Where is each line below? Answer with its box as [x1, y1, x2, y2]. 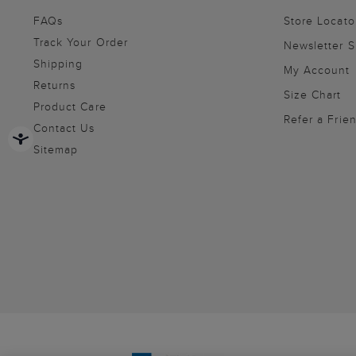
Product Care [33, 99, 106, 114]
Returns [33, 77, 76, 93]
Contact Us [33, 120, 95, 136]
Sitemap [33, 141, 79, 157]
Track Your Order [33, 34, 128, 50]
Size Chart [284, 87, 342, 103]
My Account [284, 62, 350, 78]
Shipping [33, 56, 83, 72]
